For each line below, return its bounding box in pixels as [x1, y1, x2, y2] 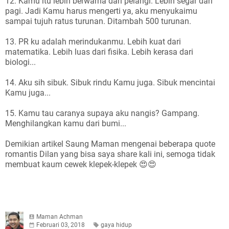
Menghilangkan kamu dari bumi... [5, 119, 126, 128]
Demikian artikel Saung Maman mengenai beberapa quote [5, 139, 215, 149]
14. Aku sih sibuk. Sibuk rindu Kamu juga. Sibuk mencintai [5, 78, 215, 87]
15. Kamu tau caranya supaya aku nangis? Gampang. [5, 108, 199, 118]
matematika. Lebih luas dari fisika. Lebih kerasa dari [5, 47, 193, 57]
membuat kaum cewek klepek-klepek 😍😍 [5, 159, 156, 169]
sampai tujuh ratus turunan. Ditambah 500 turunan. [5, 16, 191, 26]
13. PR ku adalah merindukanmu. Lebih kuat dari [5, 37, 181, 47]
